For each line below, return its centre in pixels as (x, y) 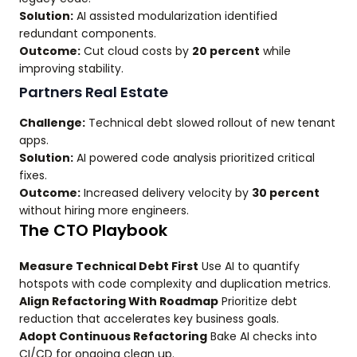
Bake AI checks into (262, 336)
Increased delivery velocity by (166, 193)
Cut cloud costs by (136, 51)
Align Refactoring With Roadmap (119, 301)
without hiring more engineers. (104, 210)
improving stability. (71, 69)
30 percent (286, 193)
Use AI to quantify (249, 266)
